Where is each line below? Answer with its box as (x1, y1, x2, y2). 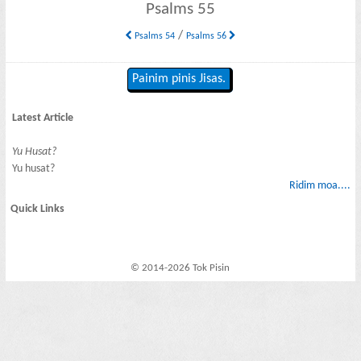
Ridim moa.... (288, 179, 351, 192)
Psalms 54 (131, 31, 175, 41)
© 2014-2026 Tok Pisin (131, 263, 230, 274)
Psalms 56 (185, 31, 229, 41)
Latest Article (12, 111, 74, 124)
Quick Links (10, 203, 65, 216)
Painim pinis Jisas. (132, 73, 226, 86)
